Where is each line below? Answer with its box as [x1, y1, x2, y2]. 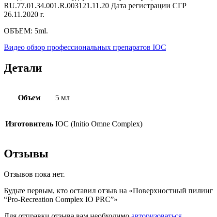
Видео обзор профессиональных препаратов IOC [4, 43, 166, 52]
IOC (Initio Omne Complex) [55, 119, 142, 128]
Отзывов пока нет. [4, 170, 65, 178]
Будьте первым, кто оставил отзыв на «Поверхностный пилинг [4, 186, 213, 195]
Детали [4, 61, 42, 74]
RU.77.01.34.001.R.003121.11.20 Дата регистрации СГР [4, 1, 186, 10]
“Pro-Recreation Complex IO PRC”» [4, 195, 118, 203]
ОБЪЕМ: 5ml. [4, 27, 48, 35]
